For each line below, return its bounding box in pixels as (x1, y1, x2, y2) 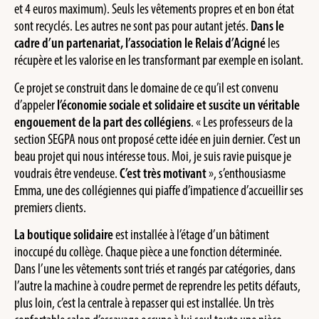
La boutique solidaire (14, 225, 113, 243)
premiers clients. (14, 198, 86, 216)
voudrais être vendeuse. (14, 164, 120, 182)
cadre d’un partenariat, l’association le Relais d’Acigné (14, 34, 266, 52)
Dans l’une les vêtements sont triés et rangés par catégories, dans (14, 259, 296, 277)
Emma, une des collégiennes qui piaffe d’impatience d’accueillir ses (14, 181, 303, 199)
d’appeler (14, 95, 57, 113)
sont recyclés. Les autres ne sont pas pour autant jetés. (14, 17, 251, 35)
